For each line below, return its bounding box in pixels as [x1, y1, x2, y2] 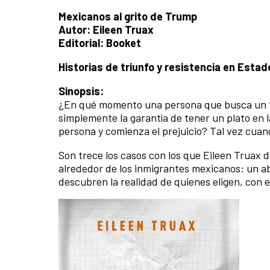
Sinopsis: [58, 84, 104, 98]
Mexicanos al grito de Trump [58, 10, 197, 24]
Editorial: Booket [58, 36, 141, 50]
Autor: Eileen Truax [58, 23, 154, 37]
